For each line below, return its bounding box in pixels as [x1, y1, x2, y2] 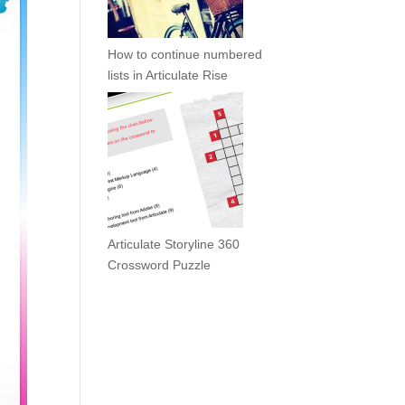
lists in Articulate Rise [108, 68, 229, 82]
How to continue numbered [108, 47, 263, 61]
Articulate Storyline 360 [108, 237, 240, 251]
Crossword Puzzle [108, 258, 212, 272]
